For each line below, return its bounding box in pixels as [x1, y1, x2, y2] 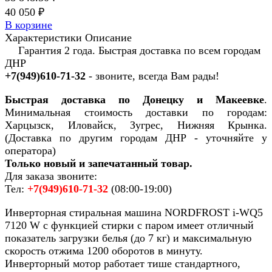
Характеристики [5, 32, 82, 44]
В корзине [5, 19, 52, 32]
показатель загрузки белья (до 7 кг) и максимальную [5, 232, 251, 245]
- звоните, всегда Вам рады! [86, 70, 219, 83]
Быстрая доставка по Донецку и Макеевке [5, 93, 264, 106]
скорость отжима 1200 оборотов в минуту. [5, 245, 203, 257]
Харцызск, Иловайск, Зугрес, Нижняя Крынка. [5, 119, 267, 132]
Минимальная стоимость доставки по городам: [5, 106, 267, 119]
